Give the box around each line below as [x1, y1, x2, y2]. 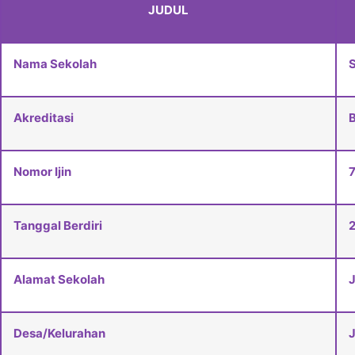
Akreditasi [13, 110, 74, 126]
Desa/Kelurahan [13, 326, 105, 342]
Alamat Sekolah [13, 272, 105, 288]
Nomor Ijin [13, 164, 71, 180]
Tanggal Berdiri [13, 218, 102, 234]
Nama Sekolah [13, 56, 97, 72]
